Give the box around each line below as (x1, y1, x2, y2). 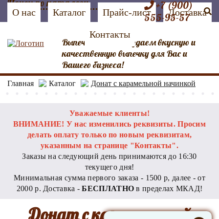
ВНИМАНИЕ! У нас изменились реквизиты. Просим (13, 120, 206, 128)
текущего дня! (85, 163, 134, 171)
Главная (7, 79, 34, 88)
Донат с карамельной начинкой (91, 79, 196, 88)
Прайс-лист (103, 7, 151, 18)
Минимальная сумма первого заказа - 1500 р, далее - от (14, 174, 205, 182)
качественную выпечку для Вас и (62, 48, 187, 59)
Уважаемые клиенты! (69, 109, 150, 117)
